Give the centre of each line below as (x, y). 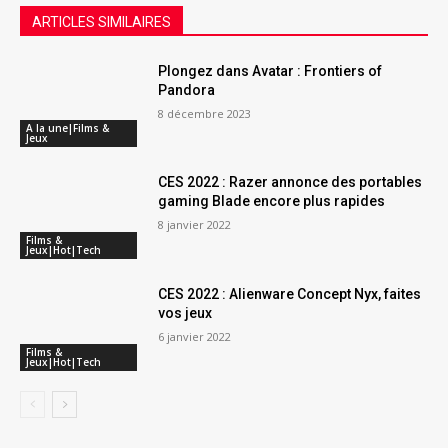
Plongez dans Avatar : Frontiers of (270, 70)
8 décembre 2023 (205, 113)
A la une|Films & (67, 128)
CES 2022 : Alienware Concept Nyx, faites (290, 293)
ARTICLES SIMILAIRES (101, 21)
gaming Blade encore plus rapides (272, 201)
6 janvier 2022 (195, 336)
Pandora (187, 89)
